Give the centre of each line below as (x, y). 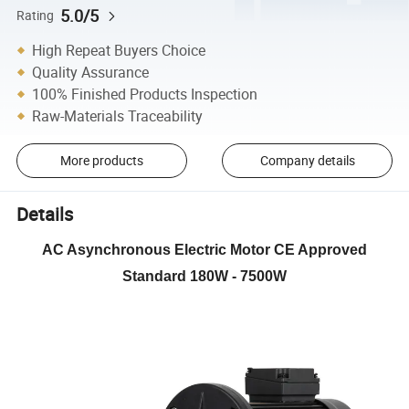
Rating (36, 15)
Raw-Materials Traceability (118, 115)
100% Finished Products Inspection (145, 94)
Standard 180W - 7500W (204, 276)
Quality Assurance (91, 72)
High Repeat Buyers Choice (119, 50)
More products (101, 161)
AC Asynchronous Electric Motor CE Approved (204, 249)
